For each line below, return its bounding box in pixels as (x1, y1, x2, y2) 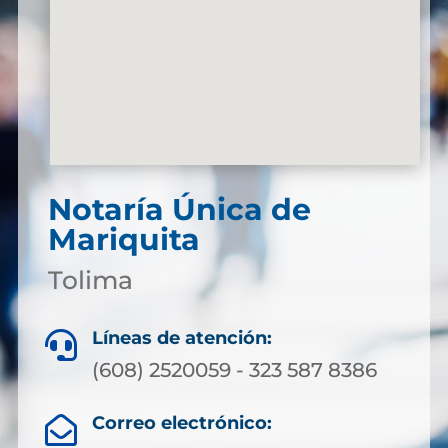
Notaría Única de (47, 191, 311, 228)
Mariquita (47, 221, 200, 258)
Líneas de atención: (92, 327, 272, 349)
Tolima (47, 265, 133, 295)
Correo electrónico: (91, 412, 272, 434)
